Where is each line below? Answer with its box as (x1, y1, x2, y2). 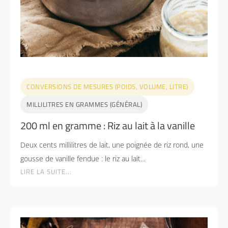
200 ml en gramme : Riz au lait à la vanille (20, 117, 195, 133)
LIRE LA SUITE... (20, 166, 72, 177)
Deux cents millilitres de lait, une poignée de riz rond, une (20, 139, 204, 150)
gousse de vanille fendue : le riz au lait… (20, 153, 146, 163)
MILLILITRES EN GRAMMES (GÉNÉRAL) (26, 99, 142, 109)
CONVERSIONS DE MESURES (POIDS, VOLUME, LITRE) (26, 81, 188, 92)
